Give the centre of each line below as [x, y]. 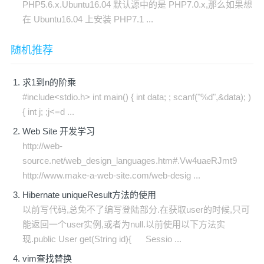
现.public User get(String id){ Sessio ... [102, 239]
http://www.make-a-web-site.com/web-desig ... [111, 175]
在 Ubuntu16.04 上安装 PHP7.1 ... [88, 19]
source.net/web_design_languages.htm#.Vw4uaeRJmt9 [130, 161]
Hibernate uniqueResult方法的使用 [89, 195]
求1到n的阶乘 [49, 82]
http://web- [42, 146]
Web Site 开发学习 [59, 131]
